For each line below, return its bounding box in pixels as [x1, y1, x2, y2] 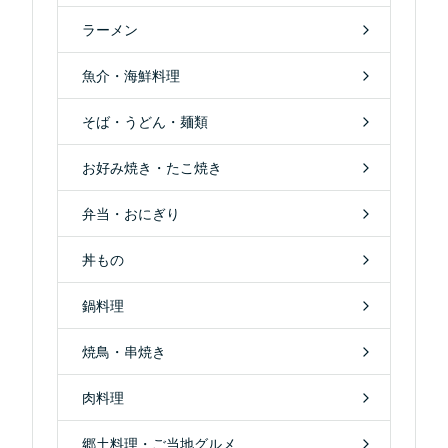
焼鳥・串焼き [82, 343, 166, 361]
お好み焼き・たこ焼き [82, 159, 222, 177]
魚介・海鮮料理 [82, 67, 180, 85]
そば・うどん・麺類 [82, 113, 208, 131]
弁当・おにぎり [82, 205, 180, 223]
